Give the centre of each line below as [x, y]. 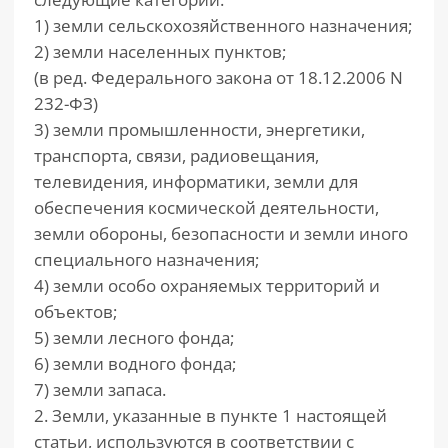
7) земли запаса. [100, 389]
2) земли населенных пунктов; [160, 51]
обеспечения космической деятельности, [206, 207]
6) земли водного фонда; [135, 363]
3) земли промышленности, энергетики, [199, 129]
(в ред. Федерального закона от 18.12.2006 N [218, 77]
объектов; [75, 311]
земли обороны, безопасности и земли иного [221, 233]
